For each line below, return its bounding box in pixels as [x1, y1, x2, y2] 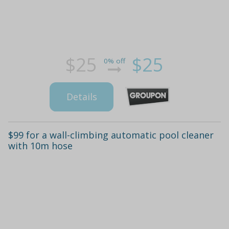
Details [66, 90, 97, 103]
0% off [104, 56, 125, 66]
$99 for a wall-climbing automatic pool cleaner [8, 128, 214, 141]
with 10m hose [8, 139, 73, 152]
